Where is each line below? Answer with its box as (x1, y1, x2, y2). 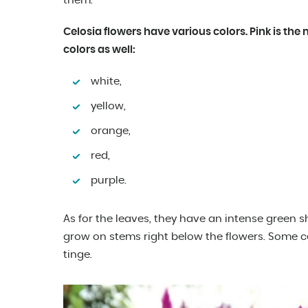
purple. (91, 175, 126, 186)
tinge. (63, 250, 92, 261)
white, (91, 76, 122, 87)
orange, (91, 126, 131, 137)
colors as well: (63, 45, 135, 56)
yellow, (91, 101, 126, 112)
